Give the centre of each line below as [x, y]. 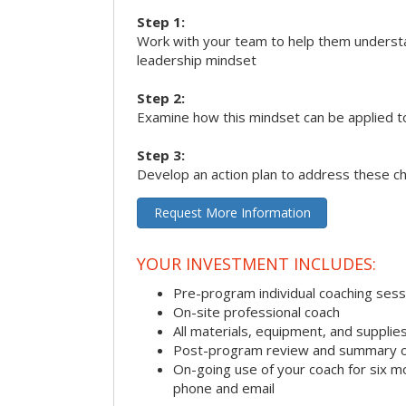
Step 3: [161, 155]
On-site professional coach [256, 311]
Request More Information [232, 213]
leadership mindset [197, 60]
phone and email [224, 387]
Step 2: [161, 98]
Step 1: [161, 22]
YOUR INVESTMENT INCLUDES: [256, 263]
